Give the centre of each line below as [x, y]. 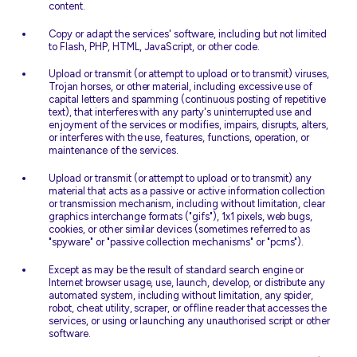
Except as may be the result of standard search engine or [177, 269]
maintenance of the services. [114, 151]
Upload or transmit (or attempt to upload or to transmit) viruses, [189, 74]
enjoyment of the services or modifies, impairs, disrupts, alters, [189, 125]
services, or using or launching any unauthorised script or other [190, 320]
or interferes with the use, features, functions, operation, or [179, 138]
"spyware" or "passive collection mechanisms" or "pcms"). [177, 242]
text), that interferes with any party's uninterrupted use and [180, 112]
